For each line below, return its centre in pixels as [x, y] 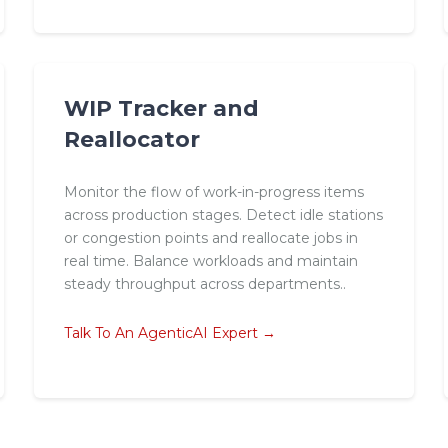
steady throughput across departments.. [204, 284]
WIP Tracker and [161, 108]
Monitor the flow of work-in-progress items [213, 192]
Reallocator [131, 139]
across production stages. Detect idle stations [223, 215]
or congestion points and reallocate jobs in [210, 238]
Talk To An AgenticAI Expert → [169, 332]
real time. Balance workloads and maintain [210, 261]
